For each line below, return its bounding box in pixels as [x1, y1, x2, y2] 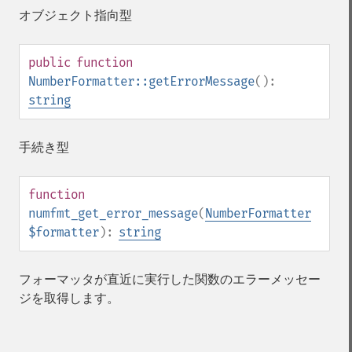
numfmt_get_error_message [28, 206, 198, 221]
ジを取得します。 [19, 291, 119, 306]
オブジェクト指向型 [19, 8, 132, 23]
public [28, 55, 71, 70]
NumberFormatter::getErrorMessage [28, 74, 255, 89]
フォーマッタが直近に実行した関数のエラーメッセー [19, 272, 321, 287]
